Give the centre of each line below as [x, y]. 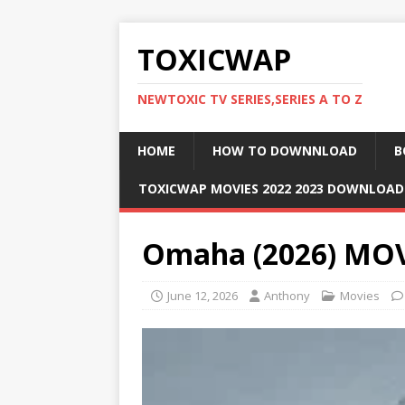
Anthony [287, 296]
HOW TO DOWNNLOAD [285, 151]
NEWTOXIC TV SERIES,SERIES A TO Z [250, 99]
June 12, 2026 [202, 296]
